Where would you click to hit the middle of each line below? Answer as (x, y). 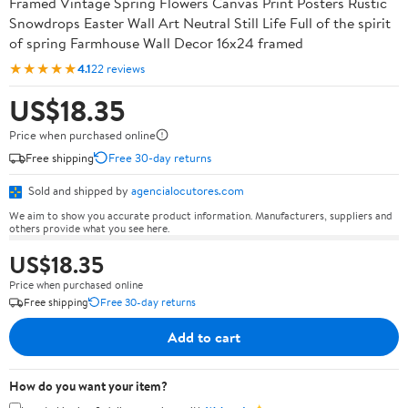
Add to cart (204, 337)
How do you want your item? (88, 386)
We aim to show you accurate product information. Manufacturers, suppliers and (201, 215)
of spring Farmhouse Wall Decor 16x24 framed (156, 43)
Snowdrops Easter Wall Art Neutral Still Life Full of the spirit (200, 23)
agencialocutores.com (188, 190)
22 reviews (118, 68)
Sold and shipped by (78, 190)
